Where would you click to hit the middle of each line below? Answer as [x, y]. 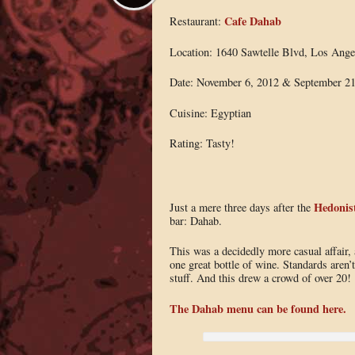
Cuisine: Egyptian [210, 113]
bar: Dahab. [195, 220]
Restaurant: [197, 21]
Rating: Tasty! [202, 143]
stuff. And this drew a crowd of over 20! [260, 278]
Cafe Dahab [252, 21]
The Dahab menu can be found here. [258, 308]
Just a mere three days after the [241, 207]
